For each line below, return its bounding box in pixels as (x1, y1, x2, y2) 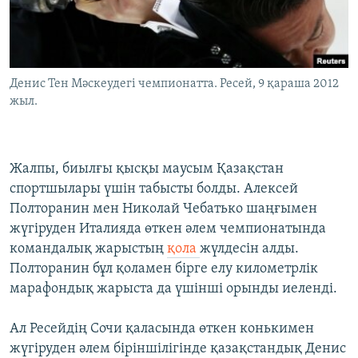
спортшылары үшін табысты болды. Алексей (10, 181, 298, 197)
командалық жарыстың (10, 241, 167, 257)
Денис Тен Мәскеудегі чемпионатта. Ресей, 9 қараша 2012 (10, 78, 339, 91)
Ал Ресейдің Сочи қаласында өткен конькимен (10, 321, 314, 337)
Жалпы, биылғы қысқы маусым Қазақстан (10, 161, 284, 177)
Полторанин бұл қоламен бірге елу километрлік (10, 261, 318, 277)
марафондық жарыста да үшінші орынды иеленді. (10, 281, 337, 297)
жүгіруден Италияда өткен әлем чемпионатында (10, 221, 326, 237)
